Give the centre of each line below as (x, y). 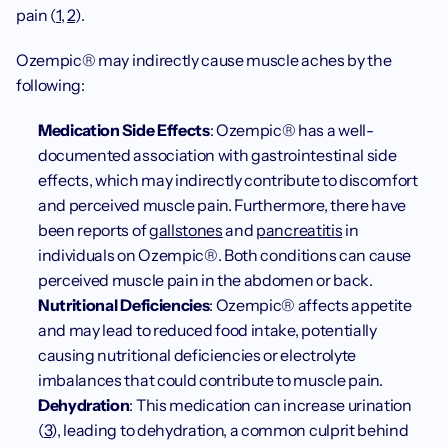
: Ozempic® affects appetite (310, 305)
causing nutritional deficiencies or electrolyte (197, 355)
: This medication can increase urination (270, 405)
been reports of (93, 230)
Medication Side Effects (124, 130)
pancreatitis (299, 230)
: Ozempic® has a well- (291, 130)
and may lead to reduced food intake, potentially (207, 330)
